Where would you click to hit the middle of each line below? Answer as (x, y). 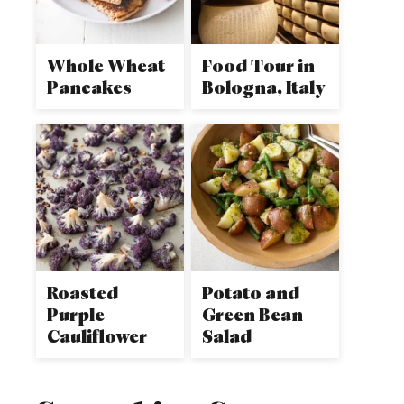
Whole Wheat (106, 65)
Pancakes (89, 87)
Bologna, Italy (264, 87)
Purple (76, 314)
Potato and (251, 293)
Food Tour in (258, 65)
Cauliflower (97, 336)
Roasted (83, 293)
